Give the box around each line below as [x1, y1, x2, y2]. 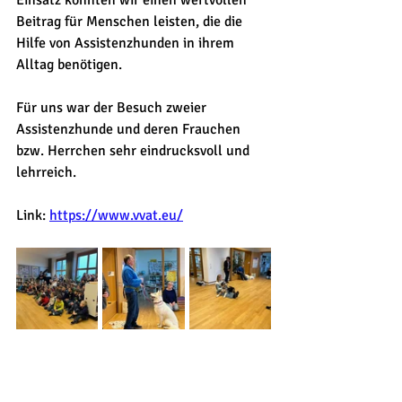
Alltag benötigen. [16, 56, 122, 74]
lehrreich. [16, 163, 76, 181]
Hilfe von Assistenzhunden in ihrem [16, 34, 238, 52]
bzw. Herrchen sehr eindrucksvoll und [16, 142, 253, 160]
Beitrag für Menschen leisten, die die [16, 13, 246, 31]
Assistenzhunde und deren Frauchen [16, 120, 244, 138]
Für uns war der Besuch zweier [16, 99, 210, 117]
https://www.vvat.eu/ [49, 206, 183, 224]
